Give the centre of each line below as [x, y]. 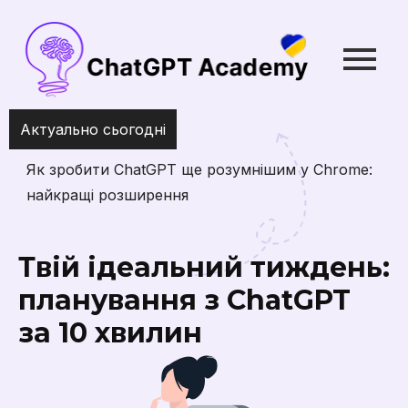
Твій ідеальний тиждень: [204, 267]
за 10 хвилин [110, 332]
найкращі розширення [101, 194]
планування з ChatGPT [184, 300]
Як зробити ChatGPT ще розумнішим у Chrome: [193, 169]
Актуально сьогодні [93, 129]
